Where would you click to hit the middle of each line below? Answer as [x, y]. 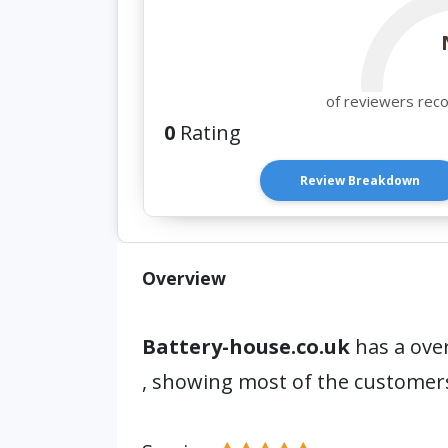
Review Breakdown [360, 180]
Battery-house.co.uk [248, 346]
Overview [184, 278]
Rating [208, 132]
